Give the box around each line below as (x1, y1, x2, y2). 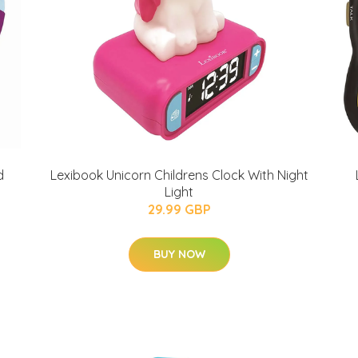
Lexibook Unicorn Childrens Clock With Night (50, 167, 308, 183)
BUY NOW (153, 247, 205, 261)
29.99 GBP (147, 201, 211, 217)
